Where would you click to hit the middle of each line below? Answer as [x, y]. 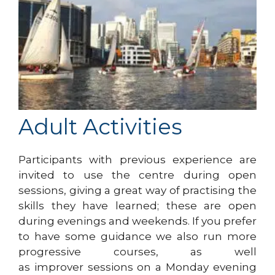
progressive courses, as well [137, 251]
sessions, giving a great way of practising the [137, 190]
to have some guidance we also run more [137, 236]
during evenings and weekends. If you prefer [137, 221]
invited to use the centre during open [137, 175]
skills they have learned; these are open [137, 205]
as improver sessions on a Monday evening [137, 267]
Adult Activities [100, 126]
